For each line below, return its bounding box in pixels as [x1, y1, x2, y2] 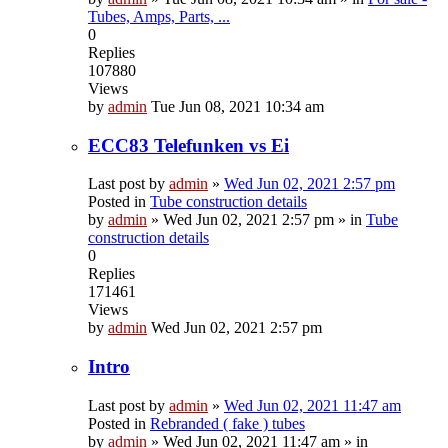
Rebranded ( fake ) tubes [150, 414, 305, 432]
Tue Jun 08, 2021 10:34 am [151, 98, 324, 116]
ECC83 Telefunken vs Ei [88, 134, 289, 156]
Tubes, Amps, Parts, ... [88, 8, 230, 26]
